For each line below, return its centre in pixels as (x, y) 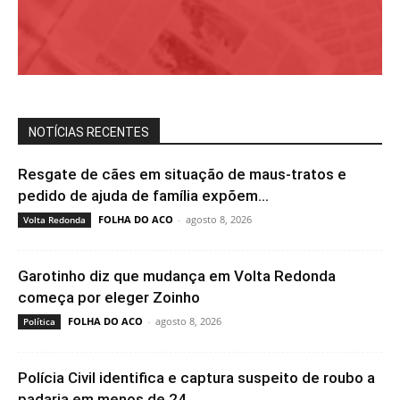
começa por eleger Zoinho (109, 297)
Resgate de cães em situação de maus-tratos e (182, 174)
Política (39, 321)
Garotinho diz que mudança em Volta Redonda (177, 276)
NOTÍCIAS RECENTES (89, 132)
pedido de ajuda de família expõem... (143, 196)
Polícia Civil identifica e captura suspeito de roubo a (196, 378)
